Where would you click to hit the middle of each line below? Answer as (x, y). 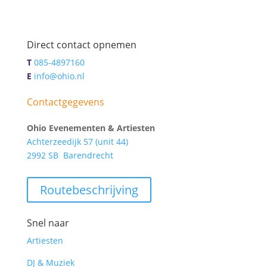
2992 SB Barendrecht (70, 155)
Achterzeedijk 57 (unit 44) (77, 142)
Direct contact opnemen (81, 45)
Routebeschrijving (89, 190)
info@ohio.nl (59, 76)
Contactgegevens (65, 102)
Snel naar (48, 223)
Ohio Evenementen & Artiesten (91, 128)
